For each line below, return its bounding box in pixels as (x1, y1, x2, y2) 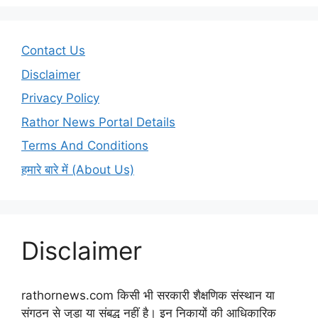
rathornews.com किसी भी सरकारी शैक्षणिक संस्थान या (21, 287, 275, 302)
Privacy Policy (21, 91, 99, 106)
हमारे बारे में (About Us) (21, 162, 134, 177)
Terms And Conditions (21, 138, 148, 153)
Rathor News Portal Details (21, 114, 175, 129)
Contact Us (21, 43, 85, 58)
